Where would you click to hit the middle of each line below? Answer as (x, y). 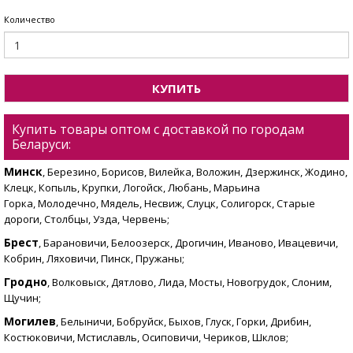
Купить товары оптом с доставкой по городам (158, 130)
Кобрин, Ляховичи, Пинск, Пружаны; (94, 259)
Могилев (30, 321)
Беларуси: (41, 145)
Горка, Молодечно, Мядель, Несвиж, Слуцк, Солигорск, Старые (160, 204)
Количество (30, 20)
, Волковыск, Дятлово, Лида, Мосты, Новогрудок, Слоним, (190, 282)
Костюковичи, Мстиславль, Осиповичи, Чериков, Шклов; (146, 338)
